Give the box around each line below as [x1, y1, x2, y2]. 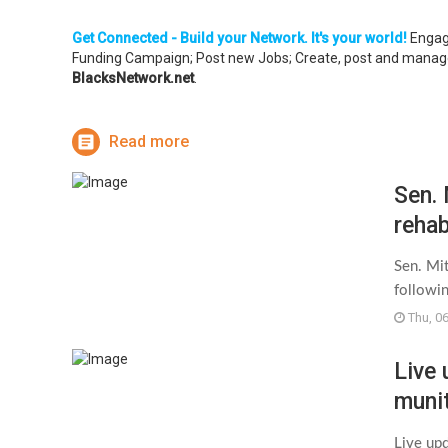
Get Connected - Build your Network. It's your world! [72, 29, 407, 46]
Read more [109, 132, 189, 152]
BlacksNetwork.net [72, 69, 194, 86]
